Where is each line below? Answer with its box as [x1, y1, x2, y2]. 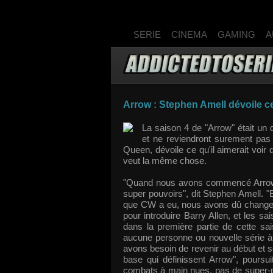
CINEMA [171, 29, 207, 40]
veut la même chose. [123, 155, 209, 166]
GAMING [218, 29, 255, 40]
